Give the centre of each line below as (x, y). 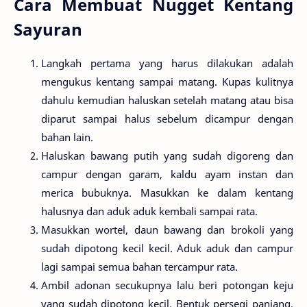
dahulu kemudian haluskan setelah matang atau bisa (167, 100)
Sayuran (48, 29)
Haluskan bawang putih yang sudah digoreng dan (167, 156)
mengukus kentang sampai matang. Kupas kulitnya (167, 82)
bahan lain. (67, 137)
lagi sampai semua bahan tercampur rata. (139, 267)
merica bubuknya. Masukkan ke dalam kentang (167, 193)
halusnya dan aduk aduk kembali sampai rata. (149, 211)
